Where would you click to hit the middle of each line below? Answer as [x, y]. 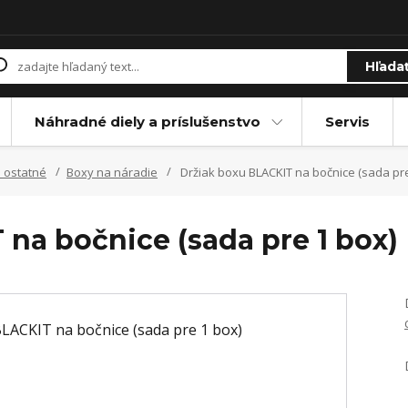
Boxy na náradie [112, 172]
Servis [347, 122]
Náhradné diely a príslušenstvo [147, 122]
